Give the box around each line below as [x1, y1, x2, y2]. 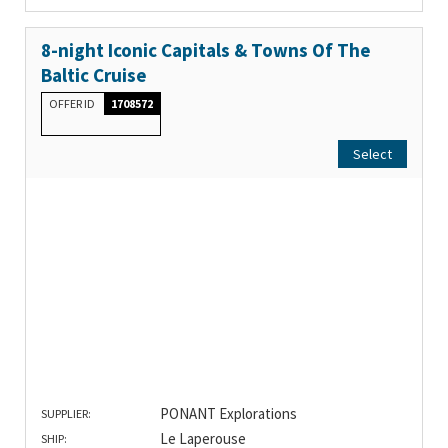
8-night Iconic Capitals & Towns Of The [41, 38, 371, 63]
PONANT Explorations [159, 404, 297, 424]
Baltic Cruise [41, 63, 147, 88]
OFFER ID [49, 96, 97, 112]
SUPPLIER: [41, 406, 91, 422]
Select [353, 145, 392, 164]
